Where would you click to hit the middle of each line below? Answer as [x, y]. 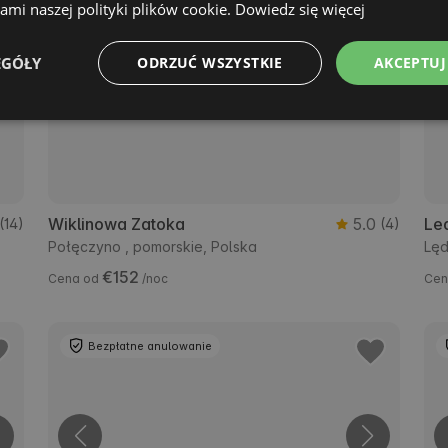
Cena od [75, 279]
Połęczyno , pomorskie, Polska [153, 247]
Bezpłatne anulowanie [150, 346]
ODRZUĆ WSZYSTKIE [210, 62]
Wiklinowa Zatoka [117, 224]
